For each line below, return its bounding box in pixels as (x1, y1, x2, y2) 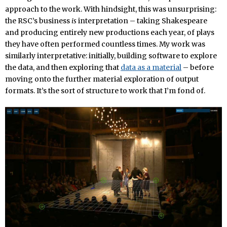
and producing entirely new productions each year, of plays (5, 28, 214, 37)
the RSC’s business (5, 16, 71, 26)
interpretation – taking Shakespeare (77, 16, 207, 26)
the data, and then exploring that (5, 63, 121, 72)
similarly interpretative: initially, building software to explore (5, 51, 217, 61)
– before (181, 63, 214, 72)
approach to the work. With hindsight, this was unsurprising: (5, 5, 216, 14)
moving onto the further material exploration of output (5, 74, 199, 84)
